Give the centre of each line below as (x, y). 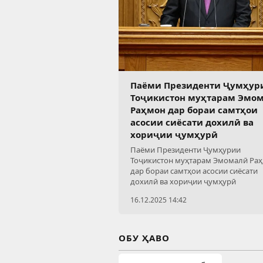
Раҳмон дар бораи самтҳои (194, 110)
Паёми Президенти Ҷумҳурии (186, 150)
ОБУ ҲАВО (144, 238)
